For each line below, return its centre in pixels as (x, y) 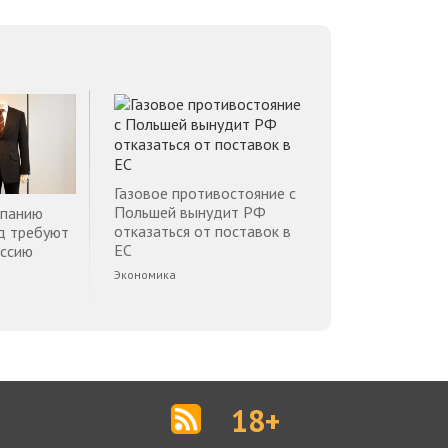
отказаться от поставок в (202, 231)
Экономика (145, 274)
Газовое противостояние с (205, 193)
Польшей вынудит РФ (190, 212)
